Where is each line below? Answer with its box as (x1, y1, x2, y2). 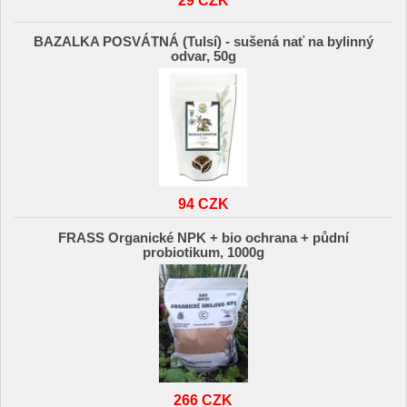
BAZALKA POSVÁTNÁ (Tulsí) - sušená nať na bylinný (33, 35, 373, 50)
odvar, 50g (170, 49, 236, 65)
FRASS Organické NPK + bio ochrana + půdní (57, 230, 349, 245)
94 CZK (177, 195, 229, 213)
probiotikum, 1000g (142, 244, 264, 260)
